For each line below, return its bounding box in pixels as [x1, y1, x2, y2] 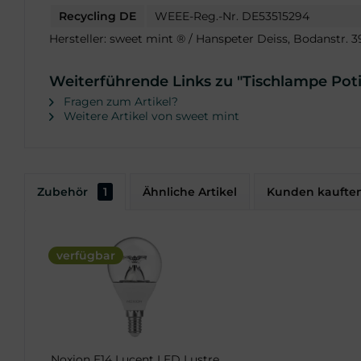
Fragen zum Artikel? [60, 94, 178, 109]
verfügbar [56, 248, 115, 263]
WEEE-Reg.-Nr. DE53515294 [155, 9, 309, 23]
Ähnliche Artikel [143, 185, 237, 199]
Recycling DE [59, 9, 136, 23]
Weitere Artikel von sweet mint [60, 109, 239, 123]
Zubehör [37, 185, 91, 199]
